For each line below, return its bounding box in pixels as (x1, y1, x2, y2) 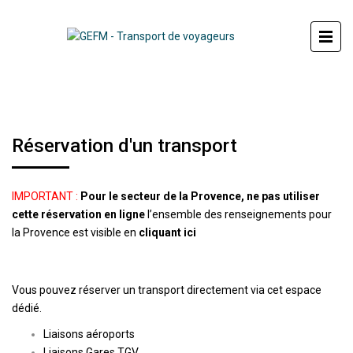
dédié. (12, 302, 42, 314)
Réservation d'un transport (12, 135, 237, 157)
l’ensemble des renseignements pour (145, 208, 332, 221)
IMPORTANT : (12, 190, 78, 203)
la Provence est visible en (12, 226, 139, 239)
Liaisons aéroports (43, 328, 135, 340)
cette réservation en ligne (12, 208, 145, 221)
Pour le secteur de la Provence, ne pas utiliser (80, 190, 320, 203)
